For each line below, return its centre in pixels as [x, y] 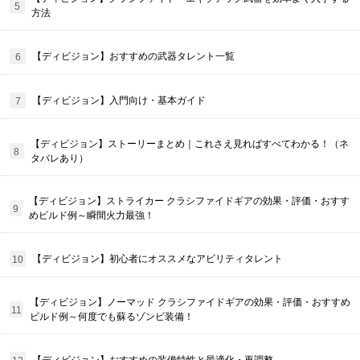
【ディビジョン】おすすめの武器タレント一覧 [133, 57]
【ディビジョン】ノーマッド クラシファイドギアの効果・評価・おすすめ [190, 303]
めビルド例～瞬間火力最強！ [91, 216]
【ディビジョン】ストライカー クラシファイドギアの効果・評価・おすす [189, 201]
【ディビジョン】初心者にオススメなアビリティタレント [157, 259]
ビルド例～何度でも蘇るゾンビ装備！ [112, 317]
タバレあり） [59, 159]
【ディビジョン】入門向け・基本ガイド [119, 101]
